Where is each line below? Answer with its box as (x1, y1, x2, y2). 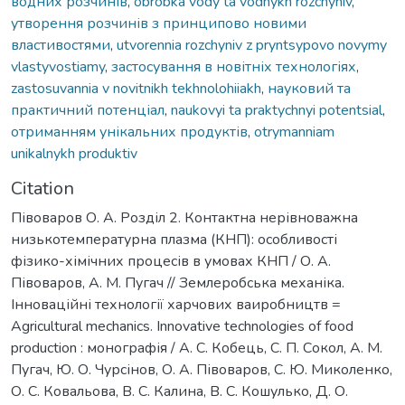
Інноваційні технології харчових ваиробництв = (11, 294, 341, 315)
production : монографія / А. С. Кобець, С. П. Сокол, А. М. (11, 337, 382, 358)
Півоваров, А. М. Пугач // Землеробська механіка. (11, 272, 344, 293)
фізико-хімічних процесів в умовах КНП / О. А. (11, 250, 331, 271)
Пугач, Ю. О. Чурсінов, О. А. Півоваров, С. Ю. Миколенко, (11, 359, 392, 380)
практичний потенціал (11, 99, 165, 120)
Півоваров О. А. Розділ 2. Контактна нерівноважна (11, 207, 358, 228)
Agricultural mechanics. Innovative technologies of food (11, 316, 353, 336)
